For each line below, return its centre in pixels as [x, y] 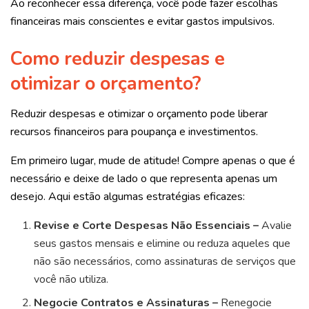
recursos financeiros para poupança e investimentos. [136, 132]
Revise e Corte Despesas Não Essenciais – [147, 226]
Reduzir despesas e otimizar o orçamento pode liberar [139, 114]
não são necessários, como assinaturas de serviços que [165, 262]
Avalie [276, 226]
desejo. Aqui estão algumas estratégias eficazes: [128, 197]
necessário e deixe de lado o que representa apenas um [144, 179]
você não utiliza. [71, 280]
